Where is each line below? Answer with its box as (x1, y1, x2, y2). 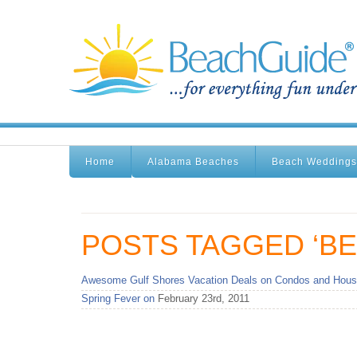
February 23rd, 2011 (155, 292, 249, 304)
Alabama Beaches (147, 156, 239, 167)
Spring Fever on (81, 292, 155, 304)
